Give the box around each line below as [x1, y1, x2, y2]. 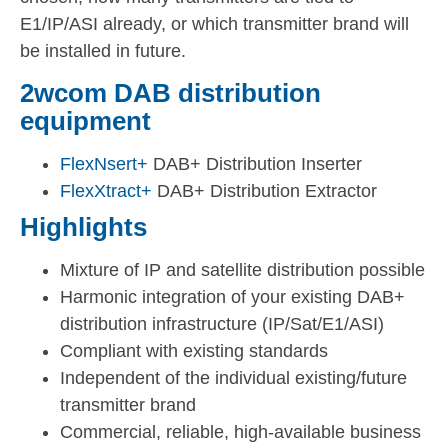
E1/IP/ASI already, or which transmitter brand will [20, 13, 409, 34]
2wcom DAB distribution [20, 77, 321, 108]
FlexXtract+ [60, 180, 152, 201]
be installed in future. [20, 40, 186, 61]
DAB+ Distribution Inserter [148, 153, 362, 174]
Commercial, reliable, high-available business [60, 421, 421, 442]
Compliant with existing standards [60, 340, 328, 361]
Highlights [20, 211, 147, 242]
